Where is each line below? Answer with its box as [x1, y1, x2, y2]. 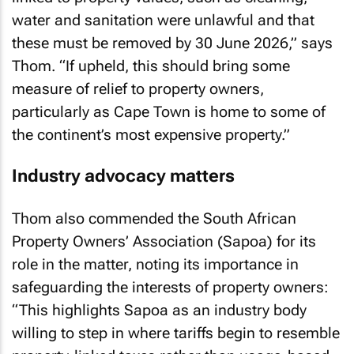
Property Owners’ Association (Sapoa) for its [12, 232, 316, 250]
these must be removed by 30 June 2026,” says [12, 33, 333, 52]
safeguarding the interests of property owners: [12, 277, 329, 296]
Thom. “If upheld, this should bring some [12, 56, 290, 75]
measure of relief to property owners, [12, 79, 264, 98]
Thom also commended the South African [12, 209, 296, 228]
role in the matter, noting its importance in [12, 254, 299, 273]
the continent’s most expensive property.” [12, 125, 290, 144]
